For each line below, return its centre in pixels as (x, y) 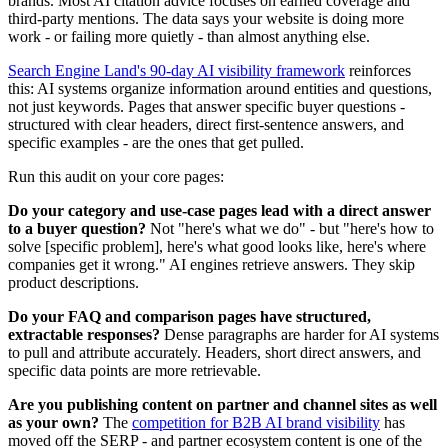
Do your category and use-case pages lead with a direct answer (219, 210)
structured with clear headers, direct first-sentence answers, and (206, 124)
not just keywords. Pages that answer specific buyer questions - (206, 106)
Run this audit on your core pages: (116, 176)
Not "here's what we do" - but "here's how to (290, 228)
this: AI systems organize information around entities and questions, (220, 88)
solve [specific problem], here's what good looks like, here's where (217, 246)
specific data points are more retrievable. (134, 370)
